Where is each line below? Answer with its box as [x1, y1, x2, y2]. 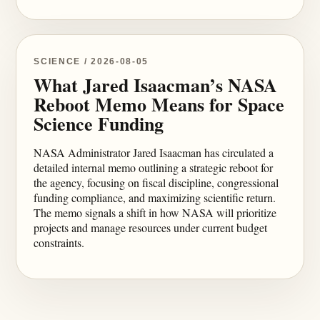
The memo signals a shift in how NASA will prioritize [34, 205, 277, 220]
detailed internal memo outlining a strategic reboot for [34, 160, 274, 175]
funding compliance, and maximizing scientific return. [34, 190, 276, 205]
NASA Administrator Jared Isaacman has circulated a [34, 145, 274, 160]
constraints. [34, 235, 85, 250]
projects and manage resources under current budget [34, 220, 268, 235]
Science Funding [34, 110, 164, 137]
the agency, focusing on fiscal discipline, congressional [34, 175, 279, 190]
